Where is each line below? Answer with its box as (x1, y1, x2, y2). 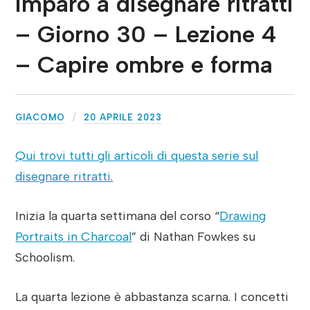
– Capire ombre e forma (15, 51, 273, 80)
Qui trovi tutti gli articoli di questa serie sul (15, 148, 259, 163)
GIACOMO (15, 112, 66, 123)
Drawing (219, 208, 266, 224)
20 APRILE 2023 (84, 112, 163, 123)
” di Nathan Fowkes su (131, 229, 256, 244)
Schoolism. (15, 250, 75, 265)
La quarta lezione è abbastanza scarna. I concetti (15, 289, 289, 304)
